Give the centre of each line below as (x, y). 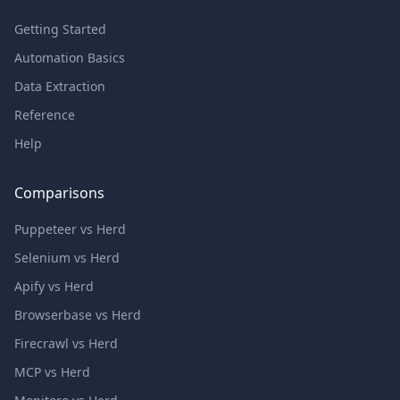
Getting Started (60, 29)
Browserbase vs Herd (78, 315)
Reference (45, 115)
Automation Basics (70, 58)
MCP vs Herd (52, 372)
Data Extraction (60, 86)
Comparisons (59, 193)
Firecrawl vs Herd (66, 343)
